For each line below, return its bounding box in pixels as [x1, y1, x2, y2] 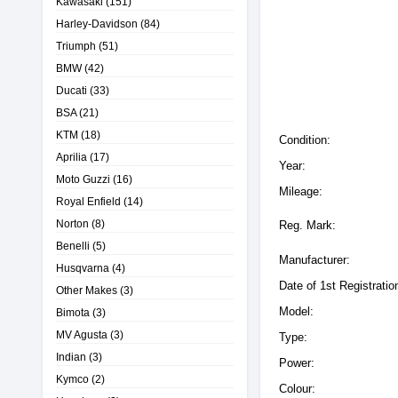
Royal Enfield [56, 195, 121, 207]
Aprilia [56, 151, 87, 163]
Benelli [56, 240, 90, 251]
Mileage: [279, 185, 322, 198]
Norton [56, 218, 89, 229]
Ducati [56, 84, 87, 96]
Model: [279, 305, 314, 318]
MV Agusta [56, 329, 107, 340]
